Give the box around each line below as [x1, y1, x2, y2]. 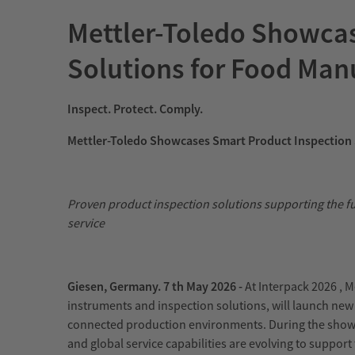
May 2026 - [186, 278, 242, 295]
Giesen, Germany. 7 [67, 278, 170, 295]
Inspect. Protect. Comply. [67, 101, 203, 117]
